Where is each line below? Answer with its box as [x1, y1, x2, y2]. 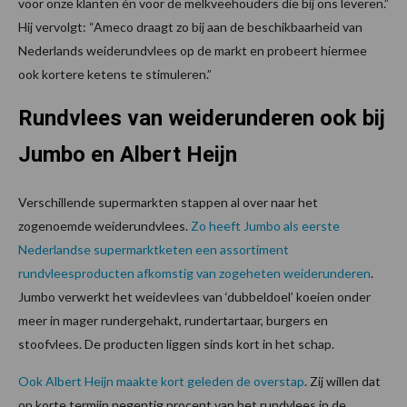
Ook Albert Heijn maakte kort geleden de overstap [18, 373, 304, 390]
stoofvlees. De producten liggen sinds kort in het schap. [18, 336, 334, 352]
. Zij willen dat [304, 373, 381, 390]
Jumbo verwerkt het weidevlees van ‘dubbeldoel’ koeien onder [18, 289, 371, 305]
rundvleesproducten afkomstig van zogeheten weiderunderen [18, 265, 371, 282]
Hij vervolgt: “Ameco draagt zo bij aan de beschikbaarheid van [18, 19, 362, 35]
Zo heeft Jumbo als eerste [191, 218, 340, 234]
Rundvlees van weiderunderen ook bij [18, 105, 385, 132]
